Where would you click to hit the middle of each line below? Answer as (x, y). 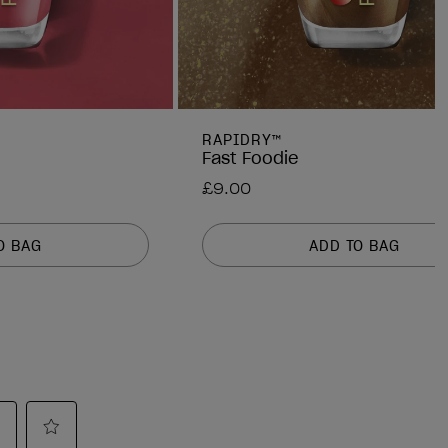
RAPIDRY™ (242, 140)
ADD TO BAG (354, 245)
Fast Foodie (250, 158)
